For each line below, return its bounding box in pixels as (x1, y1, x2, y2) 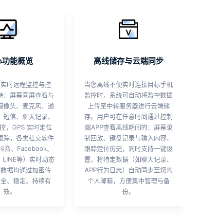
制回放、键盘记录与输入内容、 (84, 134, 173, 142)
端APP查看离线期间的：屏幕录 (84, 123, 173, 131)
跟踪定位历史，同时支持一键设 (84, 145, 173, 152)
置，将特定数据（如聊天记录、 (84, 155, 173, 163)
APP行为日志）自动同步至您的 (84, 166, 173, 174)
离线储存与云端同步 (93, 56, 163, 66)
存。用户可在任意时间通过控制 (84, 112, 173, 120)
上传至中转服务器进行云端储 (87, 102, 170, 109)
